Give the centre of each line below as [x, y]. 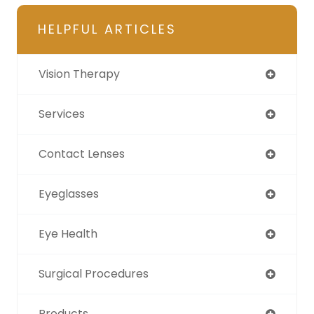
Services [62, 114]
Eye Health [68, 234]
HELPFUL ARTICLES [107, 29]
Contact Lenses [82, 154]
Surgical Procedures [94, 274]
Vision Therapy [79, 74]
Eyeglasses [69, 194]
